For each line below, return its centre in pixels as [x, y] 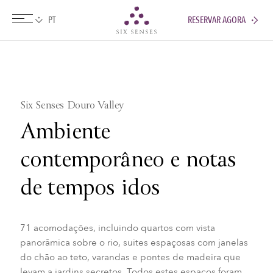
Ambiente [65, 133]
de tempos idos [90, 189]
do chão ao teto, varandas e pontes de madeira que [130, 257]
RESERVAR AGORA [217, 20]
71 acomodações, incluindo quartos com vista [117, 228]
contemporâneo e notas [128, 161]
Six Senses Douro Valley [72, 106]
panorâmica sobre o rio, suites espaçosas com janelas [134, 242]
